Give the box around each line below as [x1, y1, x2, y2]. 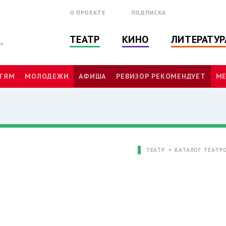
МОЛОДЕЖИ [25, 72, 69, 81]
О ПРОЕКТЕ [69, 9, 106, 16]
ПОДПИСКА [131, 9, 166, 16]
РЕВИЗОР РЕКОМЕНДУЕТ [116, 72, 206, 81]
